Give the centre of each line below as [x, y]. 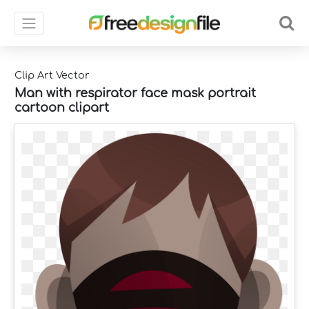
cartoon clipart [62, 107]
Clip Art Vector [52, 75]
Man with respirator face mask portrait [135, 93]
